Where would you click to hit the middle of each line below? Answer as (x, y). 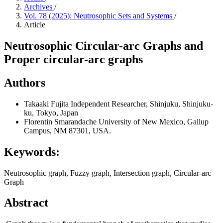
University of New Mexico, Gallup (154, 121)
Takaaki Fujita (47, 104)
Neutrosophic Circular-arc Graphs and (104, 46)
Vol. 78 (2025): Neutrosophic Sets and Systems (99, 16)
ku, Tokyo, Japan (51, 112)
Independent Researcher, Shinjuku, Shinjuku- (142, 104)
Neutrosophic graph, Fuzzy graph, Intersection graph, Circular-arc (108, 173)
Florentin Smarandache (61, 121)
